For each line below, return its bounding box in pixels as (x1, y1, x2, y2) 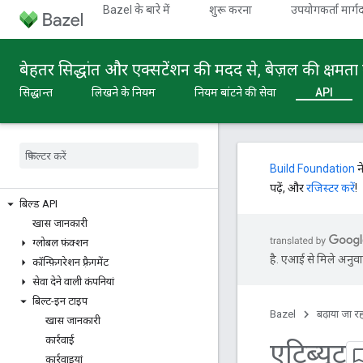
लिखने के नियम (92, 86, 156, 99)
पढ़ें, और (270, 181, 306, 194)
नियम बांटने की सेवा (194, 86, 276, 99)
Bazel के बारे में (103, 3, 170, 16)
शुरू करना (209, 3, 252, 16)
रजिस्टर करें (306, 181, 355, 194)
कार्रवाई (45, 334, 75, 346)
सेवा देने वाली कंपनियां (32, 275, 114, 288)
